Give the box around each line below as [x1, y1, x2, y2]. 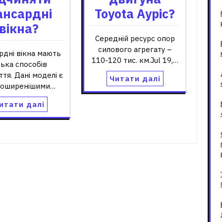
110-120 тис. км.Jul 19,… [91, 55, 178, 65]
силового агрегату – [98, 44, 172, 54]
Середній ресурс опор [95, 33, 175, 43]
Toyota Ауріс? [95, 5, 175, 22]
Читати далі [109, 73, 161, 83]
